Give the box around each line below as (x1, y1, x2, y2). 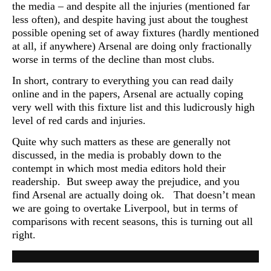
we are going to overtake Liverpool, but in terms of (12, 202, 238, 215)
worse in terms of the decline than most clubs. (12, 53, 215, 65)
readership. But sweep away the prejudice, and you (12, 175, 240, 188)
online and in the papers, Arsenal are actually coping (12, 87, 243, 100)
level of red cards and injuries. (12, 114, 146, 126)
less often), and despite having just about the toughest (12, 13, 248, 25)
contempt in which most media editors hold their (12, 162, 226, 175)
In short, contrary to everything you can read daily (12, 74, 233, 87)
